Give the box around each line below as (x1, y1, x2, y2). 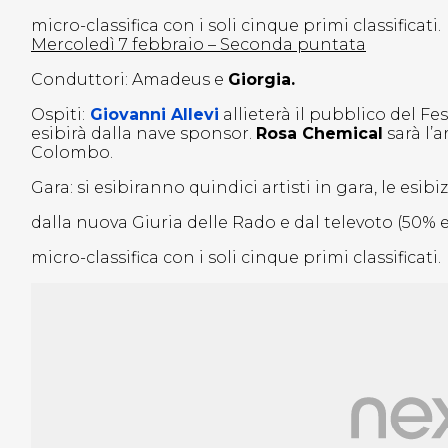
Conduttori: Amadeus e (31, 70, 228, 90)
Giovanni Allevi (90, 105, 219, 125)
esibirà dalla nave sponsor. (31, 124, 256, 144)
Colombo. (31, 143, 113, 163)
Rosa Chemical (256, 124, 383, 144)
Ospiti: (31, 105, 85, 125)
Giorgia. (228, 70, 295, 90)
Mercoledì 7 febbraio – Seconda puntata (31, 35, 366, 55)
